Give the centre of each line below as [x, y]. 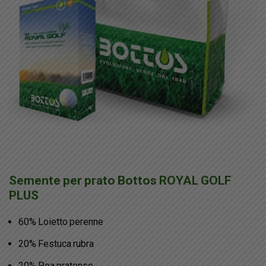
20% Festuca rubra [56, 244]
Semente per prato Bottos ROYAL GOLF [120, 181]
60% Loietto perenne [61, 222]
